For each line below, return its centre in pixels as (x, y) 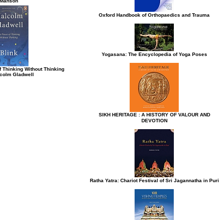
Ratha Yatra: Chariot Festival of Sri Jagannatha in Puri (154, 180)
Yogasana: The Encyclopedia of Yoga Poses (154, 54)
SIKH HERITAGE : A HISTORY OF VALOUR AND (154, 115)
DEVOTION (154, 121)
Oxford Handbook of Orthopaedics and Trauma (154, 15)
